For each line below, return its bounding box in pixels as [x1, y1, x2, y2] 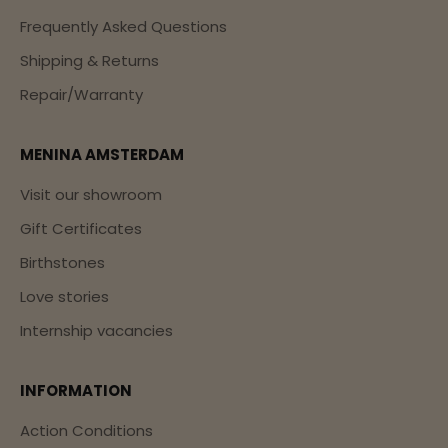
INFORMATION [20, 379, 132, 401]
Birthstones [20, 251, 105, 273]
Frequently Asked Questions [20, 15, 227, 37]
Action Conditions [20, 419, 153, 441]
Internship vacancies [20, 319, 173, 341]
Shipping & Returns [20, 49, 159, 71]
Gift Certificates [20, 217, 142, 239]
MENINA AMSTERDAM [20, 143, 184, 165]
